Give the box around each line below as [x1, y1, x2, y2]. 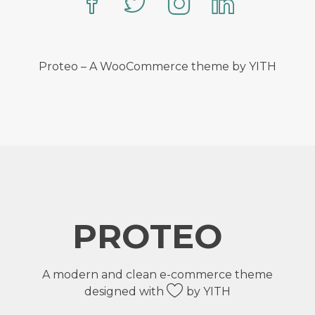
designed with [84, 285, 167, 298]
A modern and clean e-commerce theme [42, 268, 273, 281]
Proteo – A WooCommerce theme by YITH [39, 60, 276, 73]
